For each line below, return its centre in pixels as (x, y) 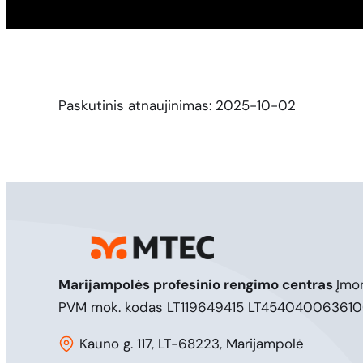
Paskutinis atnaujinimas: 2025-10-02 (177, 105)
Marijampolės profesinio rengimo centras (197, 284)
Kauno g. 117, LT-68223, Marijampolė (192, 343)
